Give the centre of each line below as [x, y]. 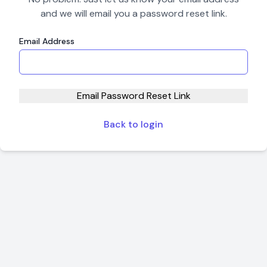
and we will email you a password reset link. [133, 13]
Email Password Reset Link [133, 95]
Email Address [47, 41]
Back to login [133, 124]
